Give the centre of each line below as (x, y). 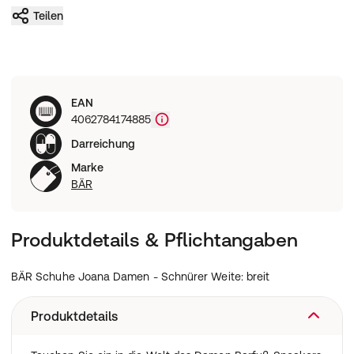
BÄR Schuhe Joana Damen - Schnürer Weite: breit (141, 277)
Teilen (49, 15)
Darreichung (103, 143)
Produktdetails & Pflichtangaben (155, 240)
